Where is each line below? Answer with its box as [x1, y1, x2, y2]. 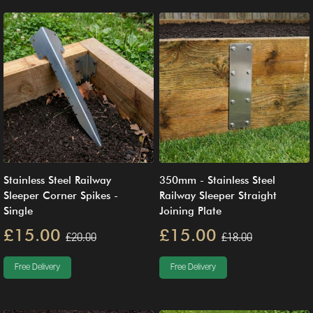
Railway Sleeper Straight [159, 189, 277, 202]
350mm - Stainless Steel [159, 173, 275, 187]
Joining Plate [159, 204, 221, 217]
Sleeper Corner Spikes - [3, 189, 118, 202]
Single [3, 204, 33, 217]
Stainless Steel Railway [3, 173, 111, 187]
